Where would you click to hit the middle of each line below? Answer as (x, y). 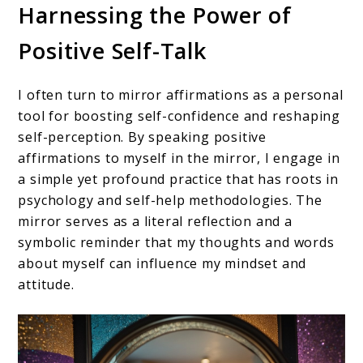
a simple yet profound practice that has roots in (178, 179)
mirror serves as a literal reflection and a (155, 221)
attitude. (46, 284)
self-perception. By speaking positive (143, 137)
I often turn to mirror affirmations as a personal (181, 94)
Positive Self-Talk (113, 51)
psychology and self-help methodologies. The (170, 200)
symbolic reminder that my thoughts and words (176, 242)
